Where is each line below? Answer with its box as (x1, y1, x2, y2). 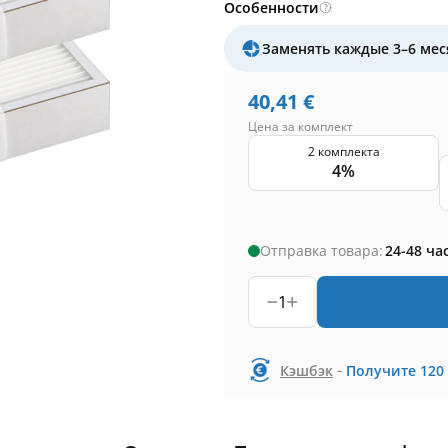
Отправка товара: (260, 241, 383, 260)
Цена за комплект (248, 118, 353, 135)
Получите (346, 360, 416, 380)
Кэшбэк (280, 360, 333, 380)
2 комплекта (307, 143, 380, 160)
